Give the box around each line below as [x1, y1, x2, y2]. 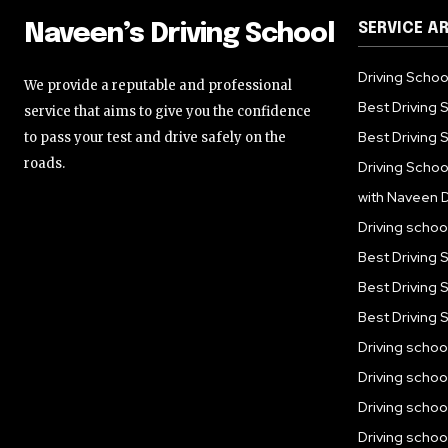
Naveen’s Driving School [24, 20, 334, 48]
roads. [24, 154, 65, 172]
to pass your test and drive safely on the [24, 128, 286, 146]
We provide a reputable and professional [24, 76, 292, 94]
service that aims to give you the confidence [24, 102, 311, 120]
